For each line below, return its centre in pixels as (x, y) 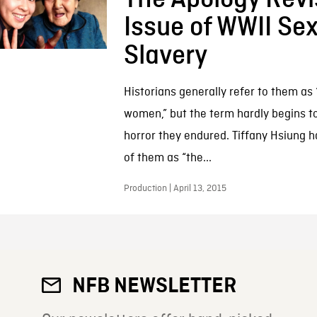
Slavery (165, 56)
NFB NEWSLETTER (155, 286)
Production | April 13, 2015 (175, 189)
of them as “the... (167, 158)
